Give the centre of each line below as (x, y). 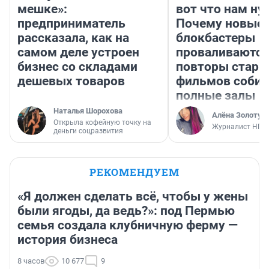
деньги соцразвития (88, 131)
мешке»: (42, 9)
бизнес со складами (77, 67)
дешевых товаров (71, 81)
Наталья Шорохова (88, 111)
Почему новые (220, 24)
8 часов (31, 261)
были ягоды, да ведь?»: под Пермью (126, 211)
